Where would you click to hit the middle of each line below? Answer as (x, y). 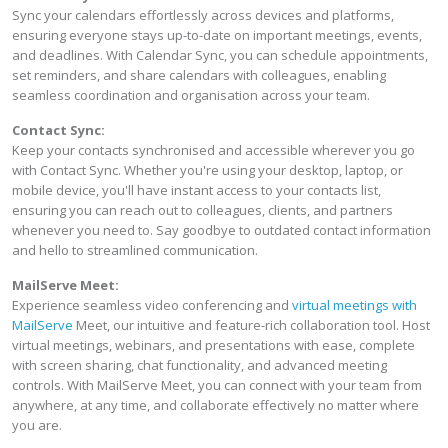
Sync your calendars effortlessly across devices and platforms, (203, 15)
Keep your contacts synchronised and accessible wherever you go (213, 150)
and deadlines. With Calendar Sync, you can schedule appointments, (220, 55)
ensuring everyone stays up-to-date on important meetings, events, (217, 35)
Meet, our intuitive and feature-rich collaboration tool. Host (251, 325)
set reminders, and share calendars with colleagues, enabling (199, 75)
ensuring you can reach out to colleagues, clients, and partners (202, 210)
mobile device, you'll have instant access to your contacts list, (196, 190)
